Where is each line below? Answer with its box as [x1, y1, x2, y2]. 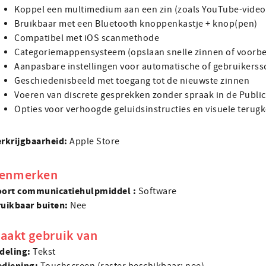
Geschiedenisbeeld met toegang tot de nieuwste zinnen [14, 75, 249, 87]
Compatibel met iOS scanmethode [14, 32, 159, 44]
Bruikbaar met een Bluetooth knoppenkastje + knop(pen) [14, 18, 258, 30]
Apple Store [69, 135, 120, 147]
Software [138, 185, 177, 197]
